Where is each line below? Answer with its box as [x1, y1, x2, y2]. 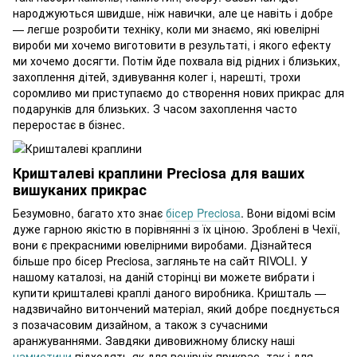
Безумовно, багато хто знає [13, 205, 166, 222]
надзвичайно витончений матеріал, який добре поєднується [13, 300, 339, 317]
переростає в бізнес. [13, 116, 125, 133]
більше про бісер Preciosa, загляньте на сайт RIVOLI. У [13, 253, 308, 269]
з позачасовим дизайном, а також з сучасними [13, 316, 268, 333]
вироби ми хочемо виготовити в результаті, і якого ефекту [13, 37, 331, 53]
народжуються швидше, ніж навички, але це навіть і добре [13, 5, 333, 22]
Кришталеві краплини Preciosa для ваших [13, 162, 304, 183]
